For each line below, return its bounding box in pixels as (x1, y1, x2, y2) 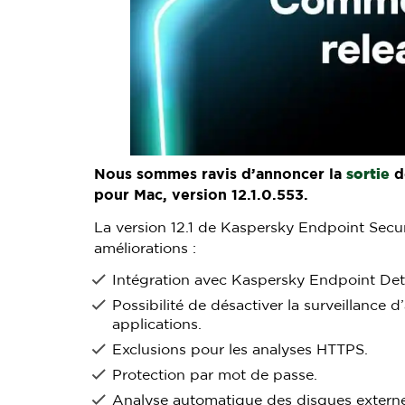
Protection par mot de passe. (112, 368, 317, 382)
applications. (112, 317, 202, 332)
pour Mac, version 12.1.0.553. (94, 188, 308, 202)
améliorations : (94, 241, 196, 256)
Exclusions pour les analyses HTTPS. (112, 343, 368, 357)
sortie (346, 167, 390, 182)
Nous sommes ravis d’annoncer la (94, 167, 346, 182)
